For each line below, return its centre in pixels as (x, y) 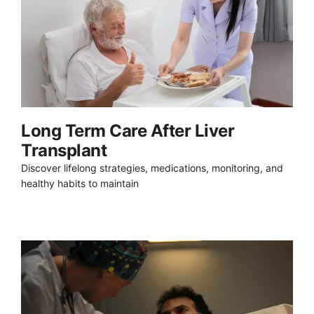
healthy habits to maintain (80, 184)
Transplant (64, 151)
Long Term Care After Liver (128, 131)
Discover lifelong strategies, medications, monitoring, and (152, 168)
